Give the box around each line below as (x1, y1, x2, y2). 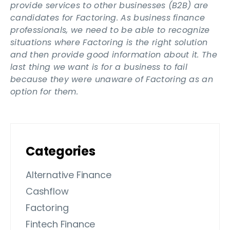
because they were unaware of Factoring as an (10, 73, 214, 86)
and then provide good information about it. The (10, 49, 218, 61)
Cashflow (26, 185, 69, 198)
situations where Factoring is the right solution (10, 36, 208, 49)
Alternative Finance (26, 168, 111, 182)
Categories (26, 143, 95, 160)
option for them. (10, 86, 79, 98)
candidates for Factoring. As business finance (10, 12, 205, 24)
